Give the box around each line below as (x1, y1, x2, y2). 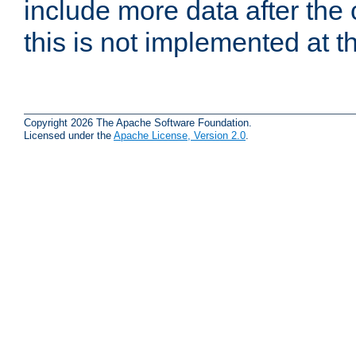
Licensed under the (24, 129, 114, 141)
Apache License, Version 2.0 (114, 129, 246, 141)
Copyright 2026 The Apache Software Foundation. (24, 116, 252, 129)
